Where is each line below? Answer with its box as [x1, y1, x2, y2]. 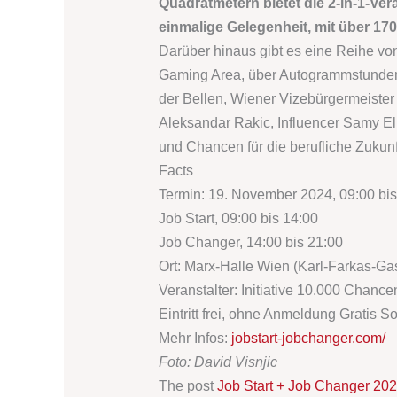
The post [158, 378, 217, 393]
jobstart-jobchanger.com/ [230, 330, 385, 346]
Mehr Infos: [158, 330, 231, 346]
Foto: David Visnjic [158, 354, 277, 370]
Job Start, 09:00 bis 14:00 [158, 210, 318, 226]
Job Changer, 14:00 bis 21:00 [158, 234, 343, 250]
